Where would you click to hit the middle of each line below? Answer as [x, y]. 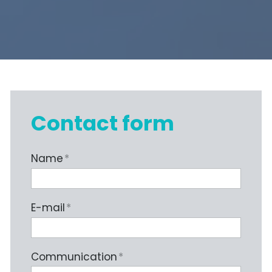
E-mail [48, 208]
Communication [74, 257]
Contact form [103, 124]
